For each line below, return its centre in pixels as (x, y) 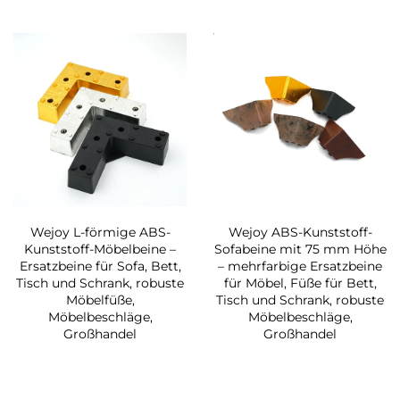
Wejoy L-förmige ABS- (100, 233)
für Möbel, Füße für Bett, (300, 283)
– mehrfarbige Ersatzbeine (300, 267)
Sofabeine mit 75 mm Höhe (300, 250)
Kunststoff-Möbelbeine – (100, 250)
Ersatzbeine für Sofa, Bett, (100, 267)
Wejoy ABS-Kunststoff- (300, 233)
